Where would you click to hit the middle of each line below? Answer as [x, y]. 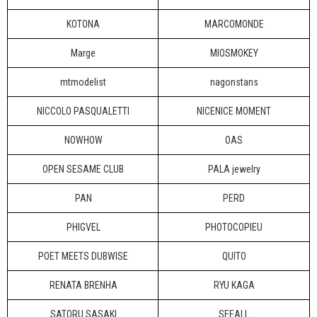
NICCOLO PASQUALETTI [83, 111]
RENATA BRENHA [83, 285]
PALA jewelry [234, 169]
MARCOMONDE [234, 24]
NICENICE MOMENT [234, 111]
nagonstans [234, 82]
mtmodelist [83, 82]
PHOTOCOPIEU [234, 227]
